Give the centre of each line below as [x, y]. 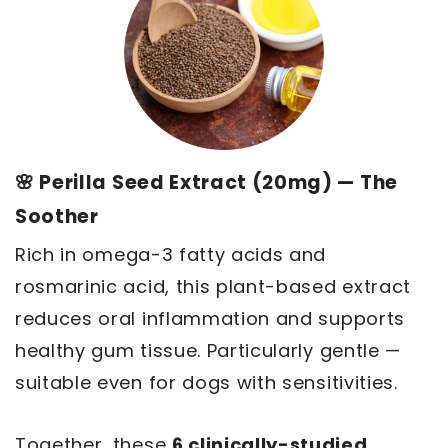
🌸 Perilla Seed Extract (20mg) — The [206, 183]
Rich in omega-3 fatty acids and [171, 255]
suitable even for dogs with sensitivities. [206, 383]
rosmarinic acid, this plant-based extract [213, 287]
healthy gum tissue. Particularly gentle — [208, 351]
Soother [57, 217]
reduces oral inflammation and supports [210, 319]
